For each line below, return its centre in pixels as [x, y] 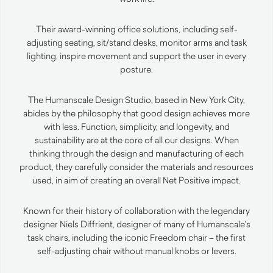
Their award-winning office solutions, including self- [136, 29]
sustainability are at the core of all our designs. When [136, 140]
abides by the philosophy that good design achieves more [136, 113]
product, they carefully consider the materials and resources [136, 167]
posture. [136, 69]
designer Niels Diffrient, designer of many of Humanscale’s [136, 224]
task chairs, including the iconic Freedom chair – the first [136, 238]
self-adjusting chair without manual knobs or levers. [136, 251]
